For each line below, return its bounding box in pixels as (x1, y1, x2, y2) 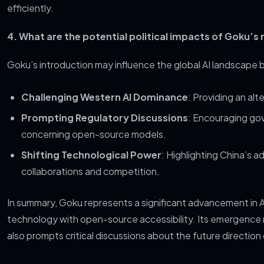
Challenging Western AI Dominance (21, 91, 188, 103)
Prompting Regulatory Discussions (21, 111, 188, 124)
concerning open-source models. (21, 128, 166, 140)
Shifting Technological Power (21, 148, 161, 161)
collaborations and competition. (21, 165, 160, 177)
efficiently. (7, 2, 54, 14)
